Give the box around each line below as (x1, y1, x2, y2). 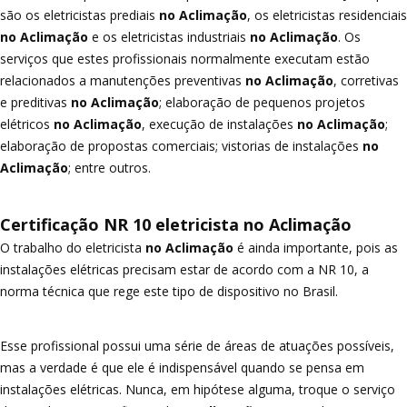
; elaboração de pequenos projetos (159, 94, 365, 111)
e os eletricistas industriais (88, 28, 246, 45)
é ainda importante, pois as (233, 239, 398, 256)
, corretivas (333, 72, 399, 89)
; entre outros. (68, 159, 151, 176)
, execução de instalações (142, 115, 293, 133)
